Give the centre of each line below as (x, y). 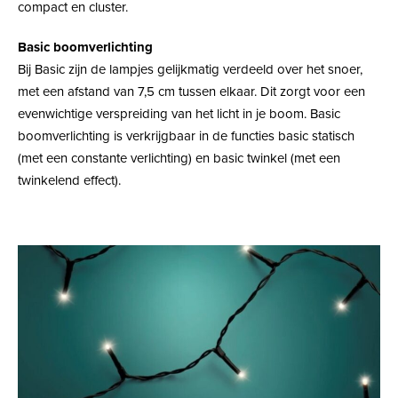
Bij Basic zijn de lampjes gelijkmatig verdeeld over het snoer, (190, 69)
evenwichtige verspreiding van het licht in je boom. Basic (179, 113)
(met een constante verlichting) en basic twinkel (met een (179, 158)
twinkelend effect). (69, 180)
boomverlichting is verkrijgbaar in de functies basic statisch (186, 135)
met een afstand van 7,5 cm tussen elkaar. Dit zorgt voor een (191, 91)
